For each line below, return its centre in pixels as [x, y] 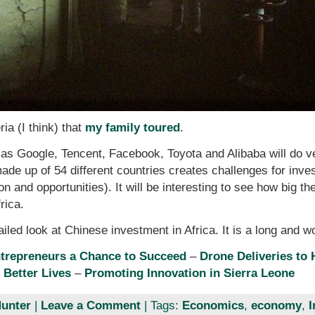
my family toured [132, 127]
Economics [213, 306]
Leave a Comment [90, 306]
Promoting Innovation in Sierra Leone [190, 274]
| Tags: [161, 306]
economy [276, 306]
